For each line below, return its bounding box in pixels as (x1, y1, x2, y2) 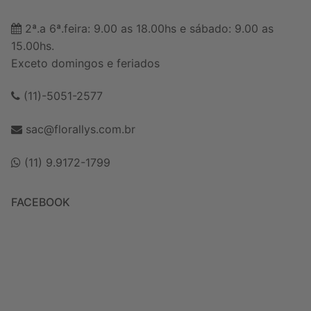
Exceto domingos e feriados (11, 56, 160, 70)
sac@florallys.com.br (22, 121, 135, 136)
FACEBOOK (11, 194, 70, 209)
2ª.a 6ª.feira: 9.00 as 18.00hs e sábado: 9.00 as (22, 21, 274, 35)
